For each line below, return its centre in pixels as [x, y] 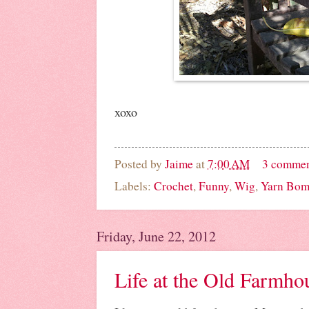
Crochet [173, 186]
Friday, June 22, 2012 [156, 237]
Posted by [140, 163]
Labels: [134, 186]
